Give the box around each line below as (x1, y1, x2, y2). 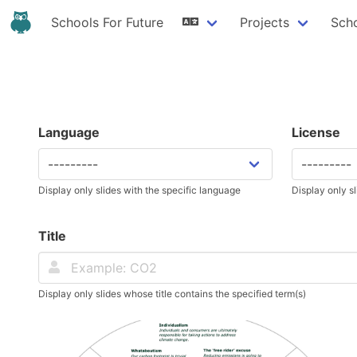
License (292, 124, 340, 140)
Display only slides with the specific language (38, 184, 241, 196)
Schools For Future (51, 14, 163, 30)
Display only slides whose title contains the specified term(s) (38, 288, 306, 300)
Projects (240, 14, 289, 30)
